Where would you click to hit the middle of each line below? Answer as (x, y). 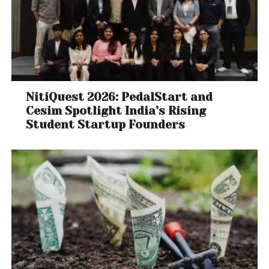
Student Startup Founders (106, 125)
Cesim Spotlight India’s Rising (116, 111)
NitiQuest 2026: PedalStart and (119, 97)
